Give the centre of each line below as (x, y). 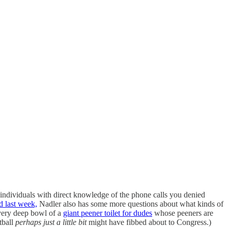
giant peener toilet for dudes (108, 213)
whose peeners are (183, 213)
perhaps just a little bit (51, 222)
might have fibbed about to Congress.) (151, 222)
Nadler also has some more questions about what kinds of (130, 204)
